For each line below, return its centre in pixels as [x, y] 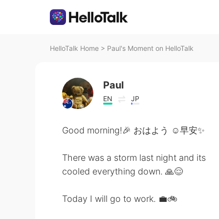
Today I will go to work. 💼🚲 [120, 199]
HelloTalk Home [74, 48]
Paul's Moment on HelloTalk [150, 48]
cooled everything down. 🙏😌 [122, 171]
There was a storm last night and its [134, 158]
